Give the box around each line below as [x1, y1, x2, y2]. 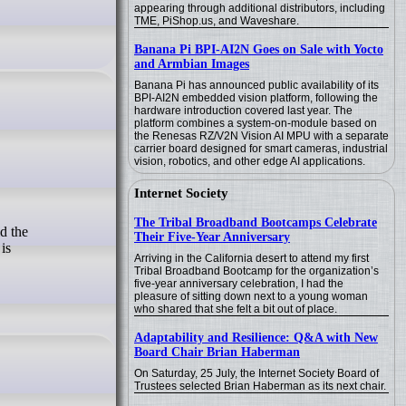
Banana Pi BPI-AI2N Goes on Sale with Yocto [134, 43, 383, 56]
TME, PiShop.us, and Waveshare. [134, 14, 299, 27]
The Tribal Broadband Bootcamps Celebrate [134, 216, 377, 229]
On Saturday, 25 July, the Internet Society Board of [134, 367, 379, 380]
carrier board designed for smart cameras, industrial [134, 142, 388, 155]
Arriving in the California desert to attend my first [134, 252, 369, 265]
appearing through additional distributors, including [134, 2, 385, 14]
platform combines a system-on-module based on [134, 117, 377, 130]
